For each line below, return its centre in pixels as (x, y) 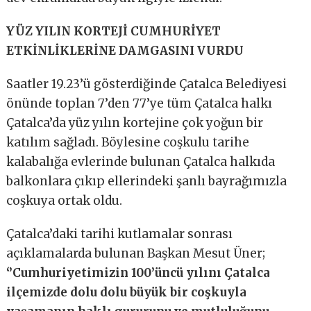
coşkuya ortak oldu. (65, 200)
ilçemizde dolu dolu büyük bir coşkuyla (127, 292)
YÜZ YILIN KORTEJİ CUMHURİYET (114, 31)
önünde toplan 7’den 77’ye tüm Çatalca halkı (140, 103)
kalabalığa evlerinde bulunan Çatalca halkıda (141, 161)
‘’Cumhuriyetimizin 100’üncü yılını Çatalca (138, 272)
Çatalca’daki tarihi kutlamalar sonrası (120, 234)
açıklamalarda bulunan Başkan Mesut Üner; (136, 253)
